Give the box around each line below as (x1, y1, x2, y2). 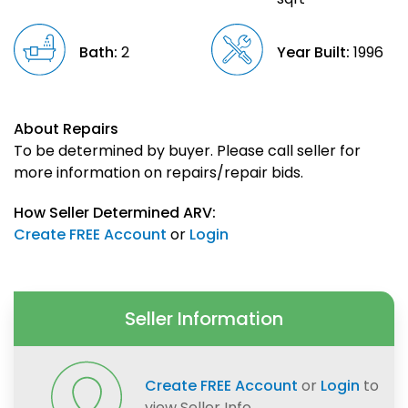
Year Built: (276, 42, 350, 64)
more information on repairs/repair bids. (14, 162, 303, 184)
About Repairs (14, 118, 118, 140)
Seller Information (125, 306, 283, 332)
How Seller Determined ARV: (14, 202, 216, 224)
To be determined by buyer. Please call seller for (14, 140, 361, 162)
